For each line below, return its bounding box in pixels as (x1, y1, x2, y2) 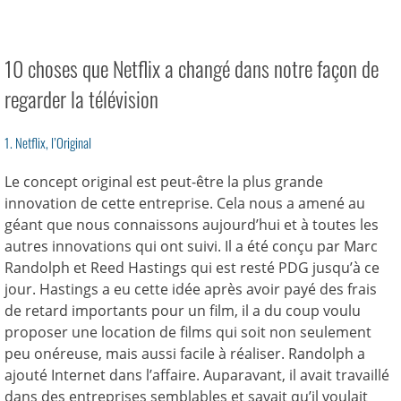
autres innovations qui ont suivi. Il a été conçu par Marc (4, 236, 378, 257)
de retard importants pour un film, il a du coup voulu (4, 301, 361, 321)
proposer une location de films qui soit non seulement (4, 322, 371, 343)
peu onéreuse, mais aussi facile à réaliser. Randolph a (4, 344, 365, 364)
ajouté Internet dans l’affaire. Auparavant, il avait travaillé (4, 365, 389, 386)
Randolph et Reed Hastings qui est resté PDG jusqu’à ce (4, 258, 380, 278)
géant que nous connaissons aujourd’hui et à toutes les (4, 215, 379, 235)
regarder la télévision (4, 82, 158, 115)
